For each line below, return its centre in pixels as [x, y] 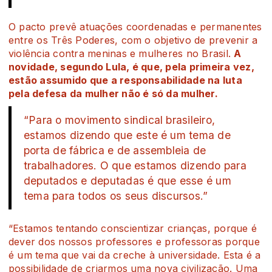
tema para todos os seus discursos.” [116, 195]
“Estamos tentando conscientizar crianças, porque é [133, 228]
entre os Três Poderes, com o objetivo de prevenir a [133, 40]
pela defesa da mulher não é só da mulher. [113, 93]
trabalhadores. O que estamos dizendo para [135, 165]
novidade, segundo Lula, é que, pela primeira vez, [131, 66]
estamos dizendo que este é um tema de [127, 135]
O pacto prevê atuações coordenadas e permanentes [135, 26]
